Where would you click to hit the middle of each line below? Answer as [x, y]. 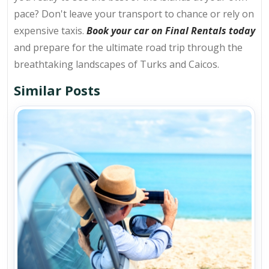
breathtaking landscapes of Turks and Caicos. [116, 64]
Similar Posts [57, 90]
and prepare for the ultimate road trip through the [128, 47]
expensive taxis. [50, 30]
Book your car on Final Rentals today [171, 30]
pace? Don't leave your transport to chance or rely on [134, 14]
